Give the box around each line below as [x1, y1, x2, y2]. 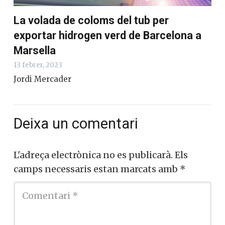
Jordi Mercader [14, 119, 71, 129]
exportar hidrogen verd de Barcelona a [14, 74, 201, 87]
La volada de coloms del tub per [14, 59, 169, 72]
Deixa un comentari [14, 160, 142, 177]
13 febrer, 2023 [14, 105, 62, 115]
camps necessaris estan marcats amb [14, 208, 180, 220]
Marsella [14, 89, 56, 102]
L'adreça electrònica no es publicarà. [14, 194, 173, 206]
